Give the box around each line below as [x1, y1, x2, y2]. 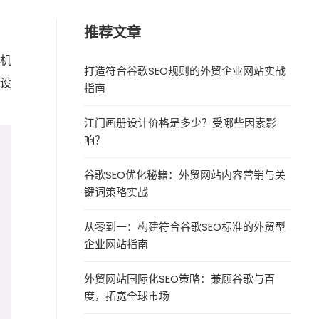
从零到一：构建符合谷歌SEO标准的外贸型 [84, 219, 286, 234]
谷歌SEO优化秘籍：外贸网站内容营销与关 [84, 167, 286, 182]
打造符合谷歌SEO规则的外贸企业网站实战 [84, 63, 286, 78]
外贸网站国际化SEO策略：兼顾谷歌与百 [84, 271, 276, 286]
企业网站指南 [84, 236, 149, 251]
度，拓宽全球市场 [84, 288, 170, 303]
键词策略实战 [84, 184, 149, 199]
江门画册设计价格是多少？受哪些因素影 [84, 115, 277, 130]
